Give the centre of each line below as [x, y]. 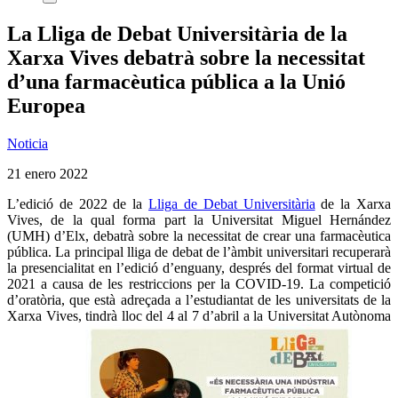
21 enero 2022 [48, 173]
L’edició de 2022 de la [78, 203]
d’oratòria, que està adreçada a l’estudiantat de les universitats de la [199, 299]
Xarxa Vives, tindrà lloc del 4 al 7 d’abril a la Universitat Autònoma [199, 315]
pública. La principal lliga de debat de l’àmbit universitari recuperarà [199, 251]
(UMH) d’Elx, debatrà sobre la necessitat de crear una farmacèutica [199, 235]
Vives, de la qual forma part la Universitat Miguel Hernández [199, 219]
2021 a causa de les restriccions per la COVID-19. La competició [199, 283]
